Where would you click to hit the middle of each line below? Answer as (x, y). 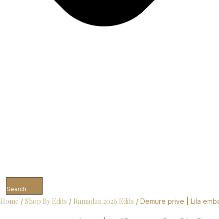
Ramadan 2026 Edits (104, 201)
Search (16, 189)
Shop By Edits (46, 201)
